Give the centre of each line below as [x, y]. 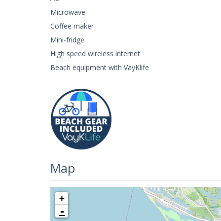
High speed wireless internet [95, 53]
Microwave [68, 12]
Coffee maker [72, 26]
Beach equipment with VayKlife [100, 67]
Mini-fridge [67, 39]
